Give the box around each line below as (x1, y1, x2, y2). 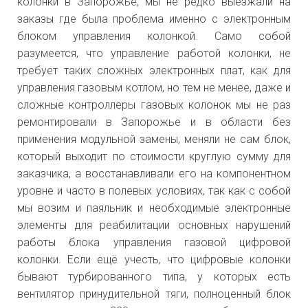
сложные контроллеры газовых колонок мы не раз (17, 98, 291, 111)
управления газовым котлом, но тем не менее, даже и (17, 80, 291, 94)
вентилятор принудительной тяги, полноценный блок (17, 287, 291, 300)
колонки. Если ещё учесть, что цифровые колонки (17, 252, 291, 266)
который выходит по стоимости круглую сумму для (17, 149, 291, 163)
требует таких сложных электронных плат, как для (17, 63, 291, 77)
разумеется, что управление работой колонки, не (17, 46, 291, 60)
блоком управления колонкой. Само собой (17, 29, 291, 43)
